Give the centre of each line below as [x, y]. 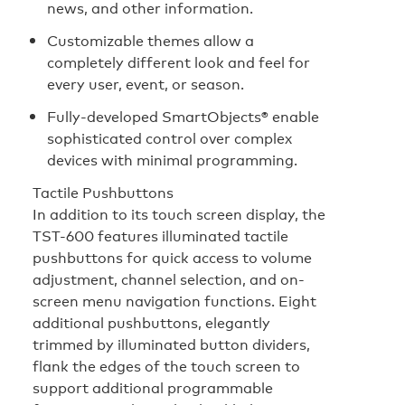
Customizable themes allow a [151, 40]
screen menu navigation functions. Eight [174, 301]
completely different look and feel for [179, 62]
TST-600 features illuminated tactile [160, 235]
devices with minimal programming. [172, 160]
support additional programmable [153, 387]
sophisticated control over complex [170, 138]
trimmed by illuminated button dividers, [171, 344]
